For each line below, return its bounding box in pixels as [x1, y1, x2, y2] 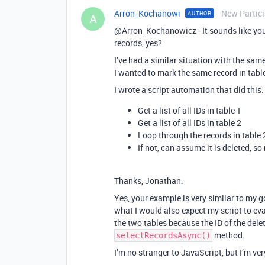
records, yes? [114, 37, 162, 49]
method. [212, 230, 245, 241]
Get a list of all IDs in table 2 [138, 117, 241, 128]
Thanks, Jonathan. [114, 175, 183, 186]
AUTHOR [188, 9, 212, 17]
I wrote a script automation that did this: [114, 84, 264, 95]
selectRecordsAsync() [116, 231, 211, 240]
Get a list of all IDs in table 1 [138, 105, 241, 116]
